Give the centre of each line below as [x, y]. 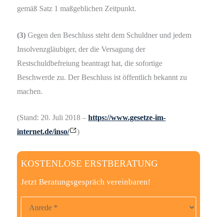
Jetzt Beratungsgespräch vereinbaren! [86, 182]
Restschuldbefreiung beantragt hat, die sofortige [90, 63]
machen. [30, 91]
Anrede [32, 198]
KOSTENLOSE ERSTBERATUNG [89, 163]
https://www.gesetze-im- [127, 118]
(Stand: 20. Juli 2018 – [53, 118]
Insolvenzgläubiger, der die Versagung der [81, 49]
